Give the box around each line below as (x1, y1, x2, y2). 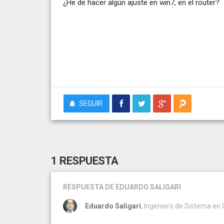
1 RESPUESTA (51, 154, 118, 167)
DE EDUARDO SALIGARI (105, 182, 181, 191)
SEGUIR (79, 99, 102, 107)
